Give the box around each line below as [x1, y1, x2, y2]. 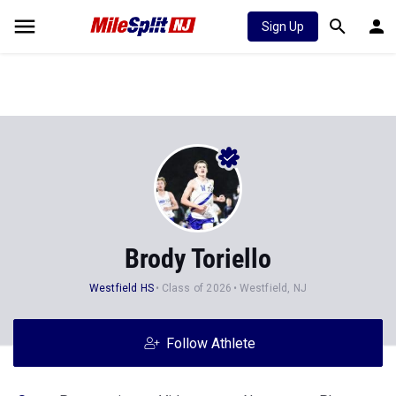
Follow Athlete [165, 335, 255, 352]
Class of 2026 [161, 282, 232, 294]
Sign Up [262, 19, 304, 34]
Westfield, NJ [239, 282, 308, 294]
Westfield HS [88, 282, 155, 294]
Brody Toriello [125, 243, 271, 274]
